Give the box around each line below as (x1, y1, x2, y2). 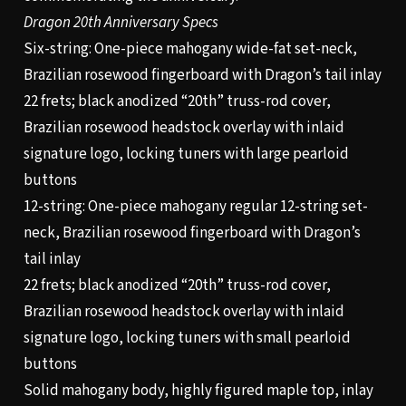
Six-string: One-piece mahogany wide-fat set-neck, (23, 38, 357, 61)
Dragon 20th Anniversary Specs (23, 12, 218, 34)
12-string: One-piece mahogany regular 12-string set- (23, 196, 368, 218)
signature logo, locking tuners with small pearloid (23, 327, 351, 350)
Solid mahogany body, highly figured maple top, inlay (23, 380, 373, 402)
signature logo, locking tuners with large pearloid (23, 143, 349, 166)
